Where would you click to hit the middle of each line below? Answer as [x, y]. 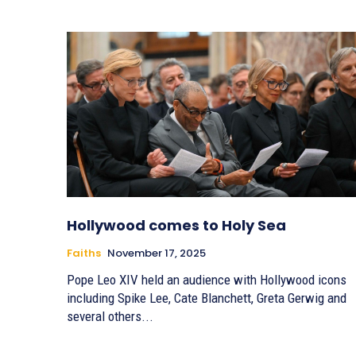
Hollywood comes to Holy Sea [176, 226]
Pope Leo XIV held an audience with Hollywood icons [207, 280]
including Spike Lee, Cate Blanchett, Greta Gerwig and [207, 298]
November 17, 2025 [157, 253]
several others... [110, 317]
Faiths [84, 253]
